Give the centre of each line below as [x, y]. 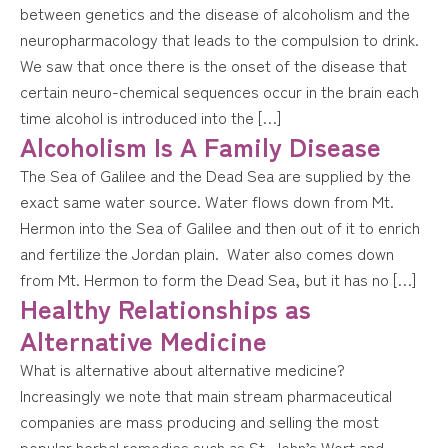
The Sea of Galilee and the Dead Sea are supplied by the [215, 175]
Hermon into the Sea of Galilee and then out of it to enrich [220, 227]
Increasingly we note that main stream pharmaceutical [206, 395]
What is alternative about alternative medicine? [182, 369]
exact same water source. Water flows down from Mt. [207, 201]
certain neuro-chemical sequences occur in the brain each [219, 91]
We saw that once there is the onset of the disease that [213, 65]
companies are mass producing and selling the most [199, 421]
